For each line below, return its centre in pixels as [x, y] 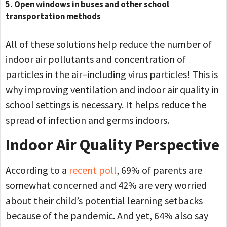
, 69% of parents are [159, 170]
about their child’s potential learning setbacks [104, 200]
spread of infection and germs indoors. [88, 120]
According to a [37, 170]
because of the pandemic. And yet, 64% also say [107, 215]
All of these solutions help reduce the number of [109, 44]
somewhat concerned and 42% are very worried [106, 185]
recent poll [93, 170]
